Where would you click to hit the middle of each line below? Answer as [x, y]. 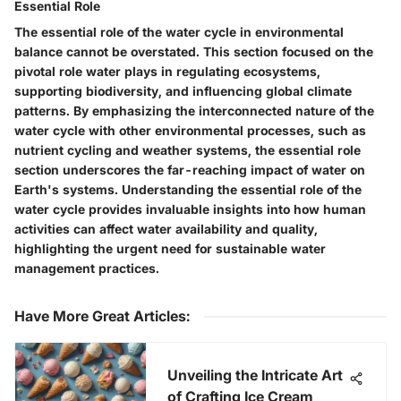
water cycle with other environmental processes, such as [190, 130]
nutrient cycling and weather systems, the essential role [188, 149]
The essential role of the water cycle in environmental [179, 31]
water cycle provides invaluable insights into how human [190, 209]
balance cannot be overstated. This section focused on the [194, 51]
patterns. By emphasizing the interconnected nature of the [194, 110]
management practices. [87, 268]
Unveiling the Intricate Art [255, 375]
